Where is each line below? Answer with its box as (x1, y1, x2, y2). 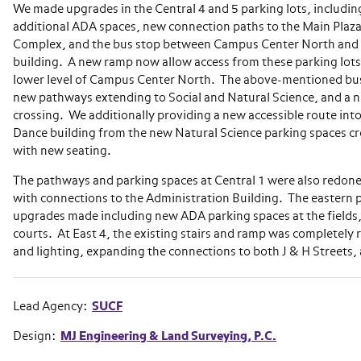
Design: (13, 330, 60, 342)
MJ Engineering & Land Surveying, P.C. (60, 330, 276, 342)
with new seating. (13, 145, 111, 157)
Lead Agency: (13, 301, 92, 313)
